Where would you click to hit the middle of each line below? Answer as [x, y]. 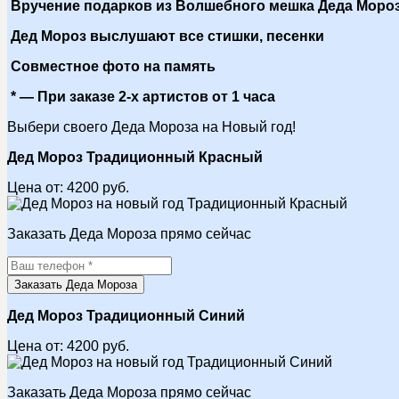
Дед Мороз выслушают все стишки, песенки [166, 36]
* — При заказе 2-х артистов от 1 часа [141, 96]
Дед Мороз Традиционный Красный [135, 157]
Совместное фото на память [111, 66]
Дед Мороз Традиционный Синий [126, 315]
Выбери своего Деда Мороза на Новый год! [151, 126]
